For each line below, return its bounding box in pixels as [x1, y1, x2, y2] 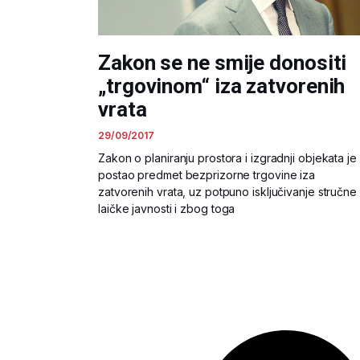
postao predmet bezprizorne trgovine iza [98, 167, 316, 182]
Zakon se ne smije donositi [98, 50, 347, 75]
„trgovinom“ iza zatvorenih [98, 73, 346, 98]
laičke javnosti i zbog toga [98, 201, 235, 215]
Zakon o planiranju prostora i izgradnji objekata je [98, 150, 357, 165]
